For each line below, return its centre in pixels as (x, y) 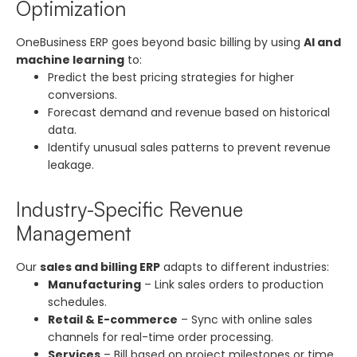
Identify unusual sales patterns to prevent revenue (189, 147)
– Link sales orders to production (232, 284)
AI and (322, 42)
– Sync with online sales (245, 319)
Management (74, 233)
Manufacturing (94, 284)
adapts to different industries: (245, 267)
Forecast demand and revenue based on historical (189, 112)
